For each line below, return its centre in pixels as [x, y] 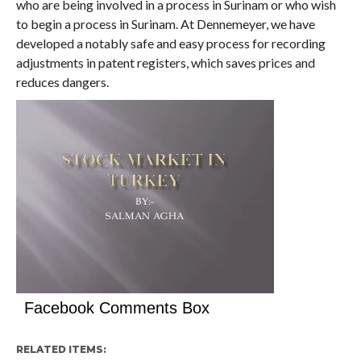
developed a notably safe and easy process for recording [170, 43]
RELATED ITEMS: [61, 349]
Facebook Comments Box [116, 308]
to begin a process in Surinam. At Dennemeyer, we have [165, 24]
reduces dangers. [62, 82]
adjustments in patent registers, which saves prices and [165, 62]
